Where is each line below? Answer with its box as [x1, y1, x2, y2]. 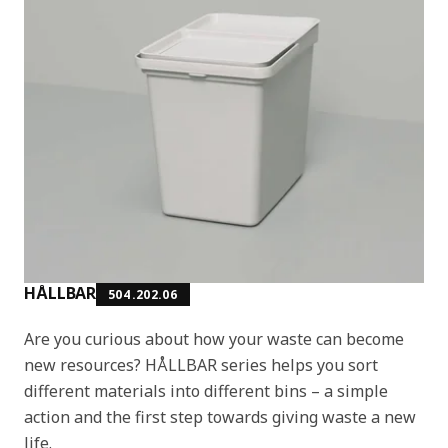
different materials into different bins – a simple [24, 379, 388, 402]
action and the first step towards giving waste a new [24, 405, 416, 428]
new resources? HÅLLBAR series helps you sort [24, 353, 378, 376]
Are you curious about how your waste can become [24, 327, 404, 350]
